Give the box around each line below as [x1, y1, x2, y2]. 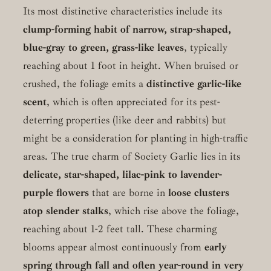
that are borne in [88, 186, 168, 200]
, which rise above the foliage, [108, 204, 239, 218]
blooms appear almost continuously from [22, 241, 204, 254]
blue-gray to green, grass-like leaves [22, 41, 184, 54]
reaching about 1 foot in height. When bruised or [22, 59, 238, 73]
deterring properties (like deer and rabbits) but [22, 114, 226, 127]
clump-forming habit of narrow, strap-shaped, [22, 23, 231, 36]
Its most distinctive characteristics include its [22, 5, 222, 18]
